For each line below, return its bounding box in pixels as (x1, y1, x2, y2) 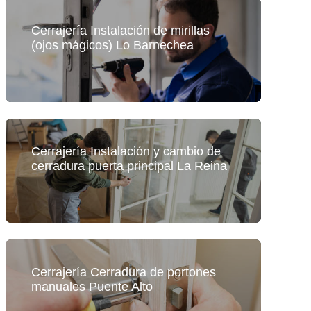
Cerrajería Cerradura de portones (31, 264, 216, 279)
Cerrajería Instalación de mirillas (31, 23, 210, 37)
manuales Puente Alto (31, 279, 153, 294)
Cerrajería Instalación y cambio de (31, 144, 221, 158)
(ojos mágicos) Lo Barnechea (31, 37, 194, 52)
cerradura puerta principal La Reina (31, 158, 227, 173)
